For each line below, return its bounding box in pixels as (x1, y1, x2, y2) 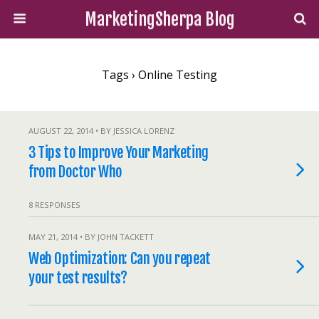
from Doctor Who (28, 162, 122, 181)
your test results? (28, 268, 127, 287)
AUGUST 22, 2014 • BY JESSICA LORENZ (28, 125, 174, 136)
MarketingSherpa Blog (84, 9, 235, 30)
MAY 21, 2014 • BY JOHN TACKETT (28, 231, 154, 242)
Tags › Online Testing (102, 67, 217, 83)
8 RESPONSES (28, 199, 80, 210)
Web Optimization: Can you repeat (28, 249, 211, 268)
